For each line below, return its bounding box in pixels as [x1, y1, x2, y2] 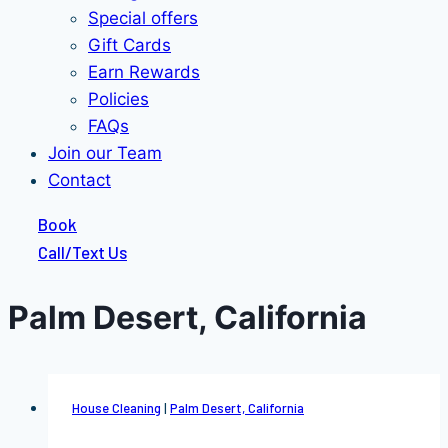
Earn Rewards [88, 62, 200, 82]
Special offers [88, 8, 198, 28]
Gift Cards [88, 35, 171, 55]
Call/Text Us [38, 242, 127, 262]
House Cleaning [72, 399, 161, 416]
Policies [88, 89, 149, 109]
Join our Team [48, 143, 162, 163]
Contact [48, 170, 111, 190]
